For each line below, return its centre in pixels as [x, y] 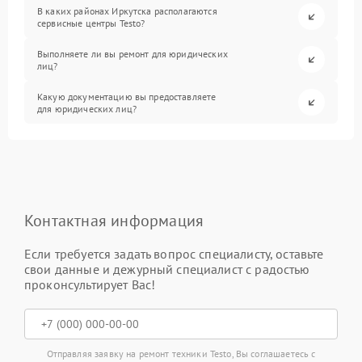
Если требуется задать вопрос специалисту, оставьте [174, 254]
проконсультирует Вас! [90, 284]
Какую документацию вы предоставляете [127, 96]
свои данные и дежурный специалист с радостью [167, 269]
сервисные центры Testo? [91, 23]
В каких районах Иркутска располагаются [127, 11]
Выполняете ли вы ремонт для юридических [133, 53]
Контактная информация [114, 221]
